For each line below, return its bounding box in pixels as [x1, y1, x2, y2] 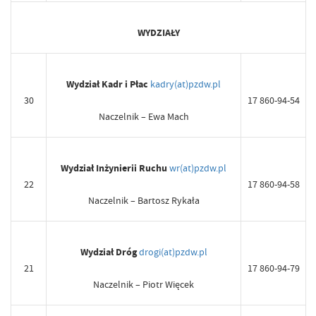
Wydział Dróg [80, 245, 137, 260]
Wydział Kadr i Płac [66, 78, 148, 92]
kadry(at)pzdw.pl [150, 78, 221, 91]
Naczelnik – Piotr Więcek [93, 278, 194, 291]
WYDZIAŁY [137, 26, 180, 40]
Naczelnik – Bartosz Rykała [87, 194, 200, 207]
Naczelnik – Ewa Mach [98, 110, 189, 123]
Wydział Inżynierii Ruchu [61, 162, 167, 176]
